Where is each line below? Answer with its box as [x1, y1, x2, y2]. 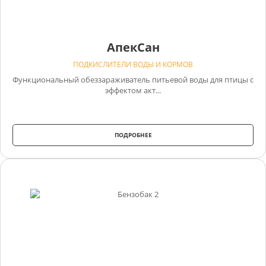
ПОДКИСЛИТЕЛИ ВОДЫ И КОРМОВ [73, 59, 193, 69]
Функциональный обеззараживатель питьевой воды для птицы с [12, 74, 254, 85]
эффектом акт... [105, 84, 161, 96]
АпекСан [106, 39, 160, 55]
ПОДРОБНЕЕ [114, 130, 152, 139]
